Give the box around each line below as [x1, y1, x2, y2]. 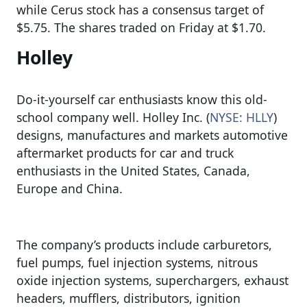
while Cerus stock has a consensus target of [16, 1, 264, 19]
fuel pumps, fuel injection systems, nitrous [16, 254, 258, 271]
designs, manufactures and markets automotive [16, 127, 288, 144]
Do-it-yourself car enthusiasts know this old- [16, 91, 267, 108]
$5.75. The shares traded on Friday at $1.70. [16, 19, 266, 36]
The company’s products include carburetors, [16, 236, 272, 254]
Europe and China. [16, 180, 123, 197]
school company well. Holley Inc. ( [16, 109, 210, 126]
